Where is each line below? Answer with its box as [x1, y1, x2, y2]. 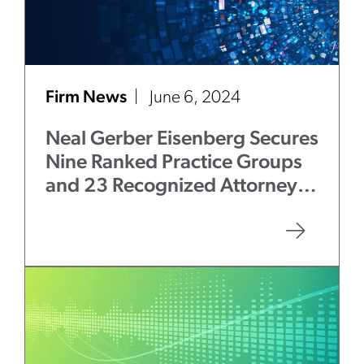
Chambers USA [66, 200, 195, 220]
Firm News [45, 89, 130, 106]
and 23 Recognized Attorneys [45, 176, 306, 197]
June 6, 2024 [149, 89, 240, 106]
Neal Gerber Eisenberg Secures [45, 129, 318, 149]
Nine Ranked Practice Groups [45, 153, 302, 173]
